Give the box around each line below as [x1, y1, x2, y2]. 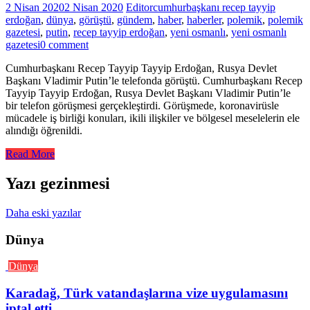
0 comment [40, 39, 89, 51]
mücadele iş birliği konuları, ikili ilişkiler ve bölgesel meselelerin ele [6, 112, 300, 124]
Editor [126, 1, 153, 13]
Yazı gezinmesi [6, 174, 110, 192]
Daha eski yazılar [6, 206, 81, 219]
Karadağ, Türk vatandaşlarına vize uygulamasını [6, 285, 288, 300]
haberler [187, 14, 221, 26]
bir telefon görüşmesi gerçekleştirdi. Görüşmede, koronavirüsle [6, 100, 279, 111]
